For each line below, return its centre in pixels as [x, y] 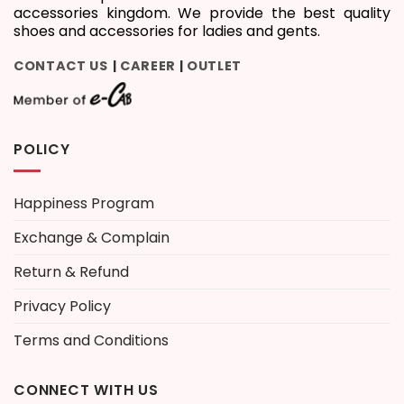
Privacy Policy [62, 307]
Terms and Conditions [91, 341]
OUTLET [215, 66]
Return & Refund [71, 272]
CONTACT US [61, 66]
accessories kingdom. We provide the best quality [202, 14]
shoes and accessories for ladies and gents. [167, 32]
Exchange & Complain [92, 238]
